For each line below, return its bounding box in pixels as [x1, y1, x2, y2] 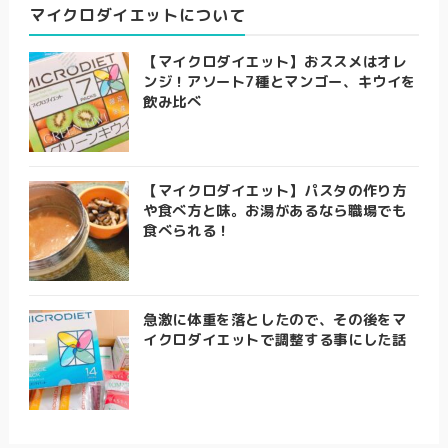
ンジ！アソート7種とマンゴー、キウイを [142, 71, 417, 92]
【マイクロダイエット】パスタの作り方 [142, 180, 407, 201]
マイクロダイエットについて [28, 3, 246, 26]
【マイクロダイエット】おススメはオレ [142, 51, 407, 72]
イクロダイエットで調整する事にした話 [142, 329, 407, 350]
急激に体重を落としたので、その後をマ [142, 309, 407, 330]
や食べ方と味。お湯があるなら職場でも [142, 200, 407, 221]
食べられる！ [142, 220, 231, 241]
